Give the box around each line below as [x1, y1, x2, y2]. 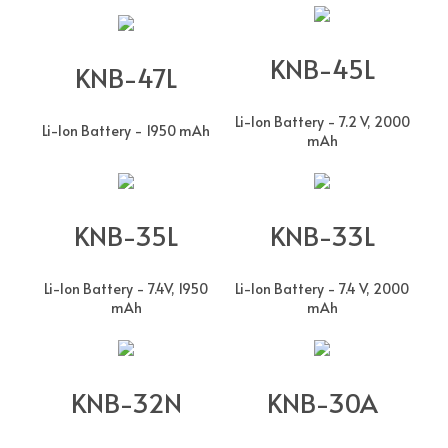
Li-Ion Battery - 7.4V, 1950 [44, 278, 208, 298]
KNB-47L [75, 58, 177, 95]
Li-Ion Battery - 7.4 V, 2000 [235, 278, 409, 298]
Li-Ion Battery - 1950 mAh [42, 120, 210, 140]
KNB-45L [269, 49, 375, 86]
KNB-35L [74, 216, 178, 253]
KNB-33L [269, 216, 375, 253]
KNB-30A [266, 383, 378, 420]
